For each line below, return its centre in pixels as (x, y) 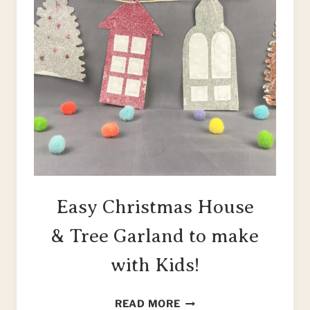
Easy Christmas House (155, 207)
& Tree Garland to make (155, 236)
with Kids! (155, 265)
